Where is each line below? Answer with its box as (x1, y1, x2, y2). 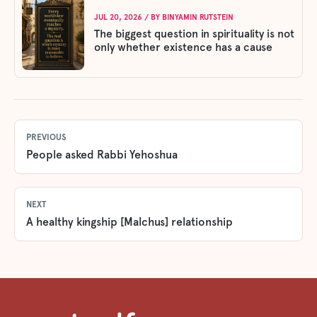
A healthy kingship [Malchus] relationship (26, 215, 233, 229)
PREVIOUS (26, 132, 66, 143)
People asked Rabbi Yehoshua (26, 148, 178, 162)
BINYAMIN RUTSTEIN (162, 13, 234, 23)
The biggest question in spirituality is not (94, 27, 294, 41)
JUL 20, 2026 (94, 13, 142, 23)
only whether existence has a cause (94, 40, 272, 54)
